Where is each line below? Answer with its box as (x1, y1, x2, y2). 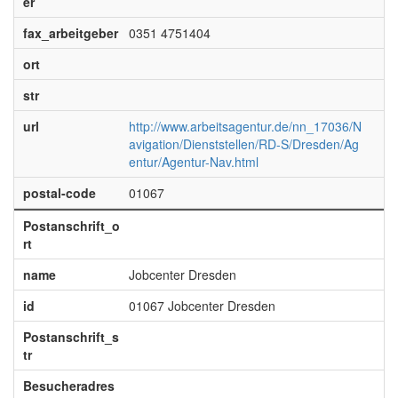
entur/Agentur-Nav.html (128, 153, 259, 171)
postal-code (22, 184, 96, 202)
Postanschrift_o (22, 217, 120, 235)
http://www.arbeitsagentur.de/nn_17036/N (128, 117, 362, 135)
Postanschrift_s (22, 328, 119, 346)
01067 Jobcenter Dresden (128, 297, 275, 314)
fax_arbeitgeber (22, 24, 118, 42)
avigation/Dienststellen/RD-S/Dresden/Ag (128, 135, 359, 153)
